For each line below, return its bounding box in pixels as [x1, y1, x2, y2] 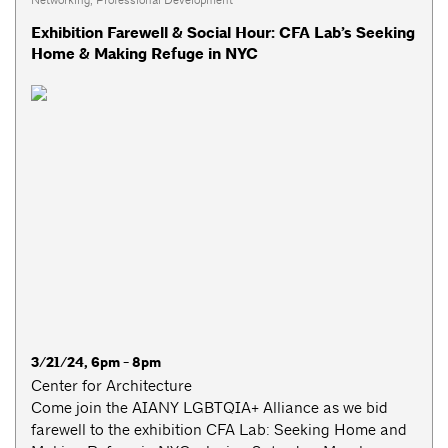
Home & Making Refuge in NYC [31, 44, 258, 65]
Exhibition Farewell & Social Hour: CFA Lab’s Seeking [31, 23, 415, 44]
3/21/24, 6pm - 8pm [31, 352, 161, 372]
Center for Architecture [31, 375, 192, 395]
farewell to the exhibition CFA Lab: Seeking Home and [31, 419, 407, 439]
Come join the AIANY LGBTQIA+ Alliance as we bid [31, 397, 388, 417]
